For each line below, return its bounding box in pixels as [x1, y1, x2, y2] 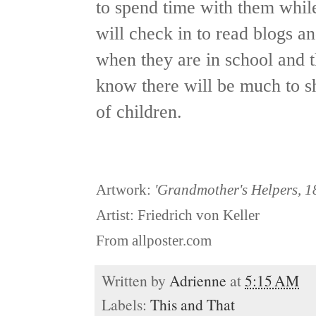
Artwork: [96, 182, 154, 198]
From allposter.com [96, 233, 212, 249]
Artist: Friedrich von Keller [96, 207, 260, 224]
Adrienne [169, 270, 226, 291]
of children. [96, 101, 182, 123]
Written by [102, 270, 169, 291]
